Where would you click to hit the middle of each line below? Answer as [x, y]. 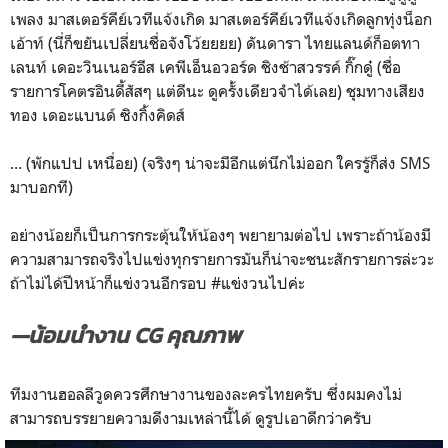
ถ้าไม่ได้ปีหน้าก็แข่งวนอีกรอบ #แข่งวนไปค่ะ [159, 282]
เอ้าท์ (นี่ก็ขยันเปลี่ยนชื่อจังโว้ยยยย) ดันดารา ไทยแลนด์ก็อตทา [215, 42]
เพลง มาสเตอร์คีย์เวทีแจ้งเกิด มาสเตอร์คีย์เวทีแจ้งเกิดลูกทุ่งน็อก [221, 18]
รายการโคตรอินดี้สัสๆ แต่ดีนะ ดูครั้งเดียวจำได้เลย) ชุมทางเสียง [217, 90]
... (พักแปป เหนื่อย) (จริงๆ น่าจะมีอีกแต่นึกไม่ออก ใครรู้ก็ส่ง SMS [220, 162]
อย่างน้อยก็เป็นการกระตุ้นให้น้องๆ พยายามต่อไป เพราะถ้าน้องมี [220, 234]
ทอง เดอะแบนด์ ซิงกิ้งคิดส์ [99, 114]
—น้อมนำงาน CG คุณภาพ [125, 335]
